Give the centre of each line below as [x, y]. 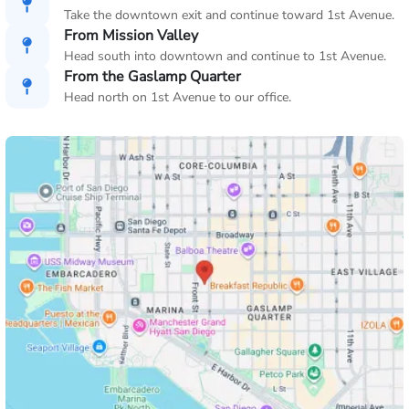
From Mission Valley [131, 36]
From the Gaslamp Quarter [152, 77]
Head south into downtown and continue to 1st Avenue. [225, 56]
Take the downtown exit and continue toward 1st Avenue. [229, 15]
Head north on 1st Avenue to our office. [178, 97]
